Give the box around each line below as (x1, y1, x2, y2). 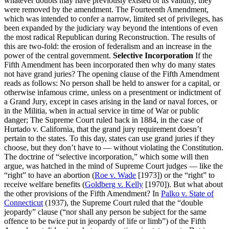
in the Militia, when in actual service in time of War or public (4, 106, 199, 115)
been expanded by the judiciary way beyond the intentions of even (4, 23, 218, 32)
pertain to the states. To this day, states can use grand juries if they (4, 133, 215, 143)
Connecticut (4, 198, 43, 207)
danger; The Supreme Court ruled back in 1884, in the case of (4, 115, 203, 124)
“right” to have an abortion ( (4, 170, 95, 179)
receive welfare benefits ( (4, 179, 85, 189)
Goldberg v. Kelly (85, 179, 143, 189)
